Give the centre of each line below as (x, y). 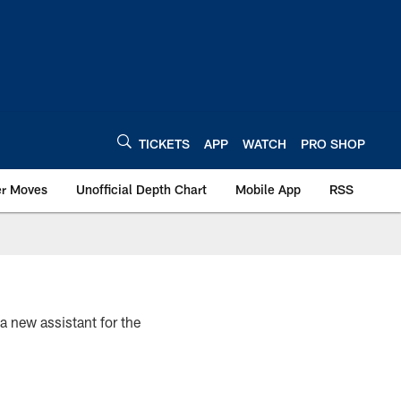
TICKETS (164, 143)
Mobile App (268, 189)
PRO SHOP (333, 143)
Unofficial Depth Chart (141, 189)
